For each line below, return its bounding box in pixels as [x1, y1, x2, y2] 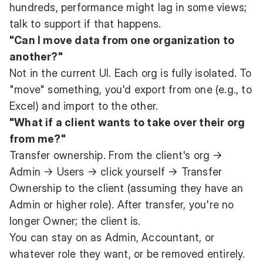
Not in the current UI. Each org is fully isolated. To [9, 66, 252, 79]
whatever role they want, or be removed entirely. [9, 247, 245, 260]
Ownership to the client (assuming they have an [9, 181, 244, 194]
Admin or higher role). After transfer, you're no [9, 198, 234, 211]
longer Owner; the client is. [9, 214, 141, 227]
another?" [9, 50, 63, 63]
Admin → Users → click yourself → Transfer [9, 165, 222, 178]
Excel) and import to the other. [9, 99, 159, 112]
